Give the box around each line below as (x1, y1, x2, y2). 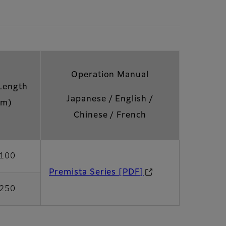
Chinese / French (73, 111, 147, 120)
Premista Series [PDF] (49, 168, 144, 177)
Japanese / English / (66, 95, 154, 103)
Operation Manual (71, 71, 149, 79)
